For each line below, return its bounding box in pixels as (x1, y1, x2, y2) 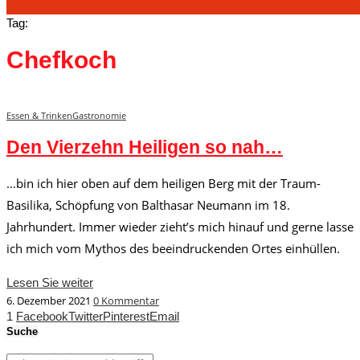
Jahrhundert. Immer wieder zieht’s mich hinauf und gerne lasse (6, 219, 354, 235)
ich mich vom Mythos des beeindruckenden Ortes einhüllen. (6, 240, 340, 257)
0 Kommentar (93, 293, 159, 309)
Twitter (68, 309, 103, 324)
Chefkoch (6, 47, 117, 74)
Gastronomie (72, 109, 126, 122)
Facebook (16, 309, 68, 324)
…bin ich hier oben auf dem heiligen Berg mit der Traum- (6, 175, 321, 192)
